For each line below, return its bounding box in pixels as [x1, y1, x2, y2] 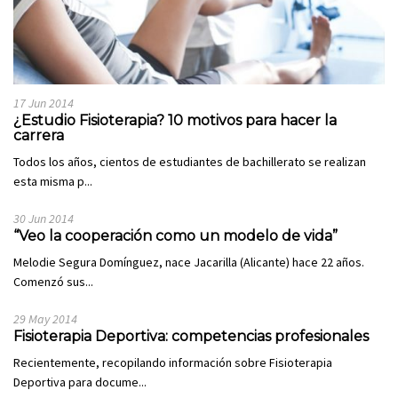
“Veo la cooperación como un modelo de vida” [13, 227, 338, 245]
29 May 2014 [13, 311, 77, 328]
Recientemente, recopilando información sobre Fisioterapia [13, 354, 332, 371]
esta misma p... [13, 173, 92, 190]
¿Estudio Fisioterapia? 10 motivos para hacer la [13, 112, 337, 130]
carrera [13, 127, 64, 145]
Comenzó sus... [13, 274, 93, 291]
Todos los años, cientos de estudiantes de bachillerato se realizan [13, 154, 366, 171]
